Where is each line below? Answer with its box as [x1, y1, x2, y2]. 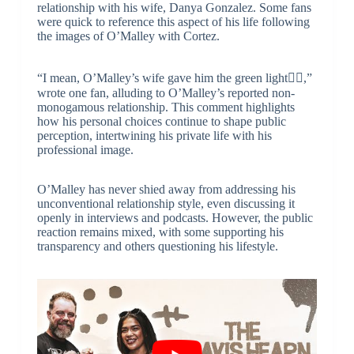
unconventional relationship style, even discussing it [36, 197, 295, 211]
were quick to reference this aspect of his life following [36, 15, 310, 29]
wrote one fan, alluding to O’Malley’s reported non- [36, 86, 295, 100]
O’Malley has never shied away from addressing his [36, 183, 296, 197]
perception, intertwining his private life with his [36, 129, 272, 143]
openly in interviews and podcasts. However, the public [36, 211, 313, 225]
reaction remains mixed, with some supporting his [36, 225, 284, 239]
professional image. [36, 143, 134, 157]
